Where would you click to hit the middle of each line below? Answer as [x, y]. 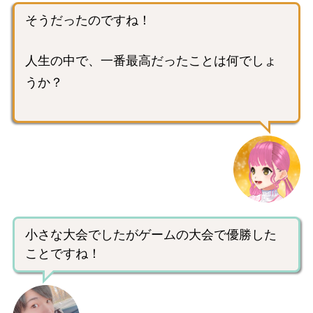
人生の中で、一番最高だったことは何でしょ [151, 61]
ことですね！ [63, 254]
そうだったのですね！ [88, 21]
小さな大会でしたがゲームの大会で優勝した [151, 235]
